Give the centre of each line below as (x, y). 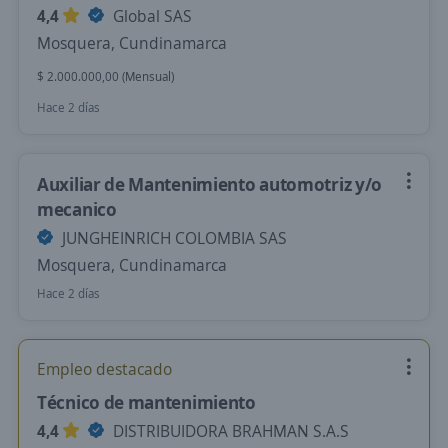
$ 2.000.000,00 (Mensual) (105, 76)
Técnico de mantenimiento (146, 402)
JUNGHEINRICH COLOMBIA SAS (172, 238)
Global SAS (150, 16)
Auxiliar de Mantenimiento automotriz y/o (210, 184)
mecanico (77, 209)
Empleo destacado (104, 369)
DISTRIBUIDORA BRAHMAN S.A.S (229, 431)
